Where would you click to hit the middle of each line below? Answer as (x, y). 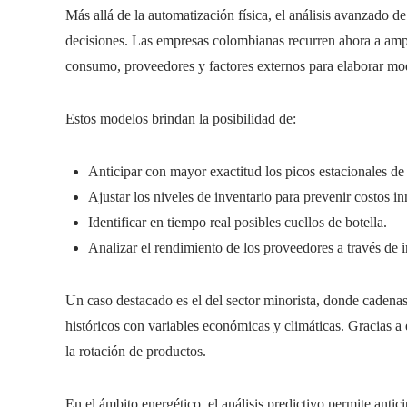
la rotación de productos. (136, 351)
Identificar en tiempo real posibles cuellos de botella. (238, 222)
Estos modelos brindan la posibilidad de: (181, 119)
